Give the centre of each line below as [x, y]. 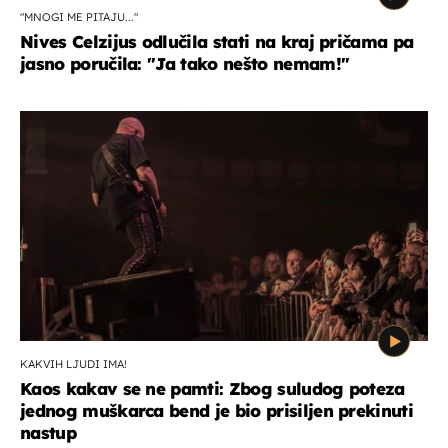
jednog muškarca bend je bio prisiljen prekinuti [217, 410]
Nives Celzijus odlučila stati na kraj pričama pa [217, 41]
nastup [48, 432]
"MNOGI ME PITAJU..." [79, 16]
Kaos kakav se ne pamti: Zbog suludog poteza [212, 388]
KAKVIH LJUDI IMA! [73, 363]
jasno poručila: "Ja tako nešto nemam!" [185, 63]
